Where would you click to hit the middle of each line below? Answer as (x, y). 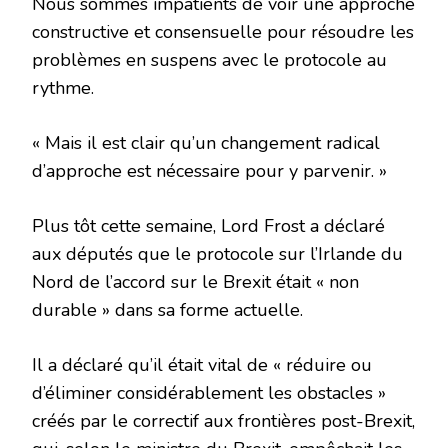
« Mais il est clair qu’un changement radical (206, 143)
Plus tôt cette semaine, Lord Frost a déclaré (208, 226)
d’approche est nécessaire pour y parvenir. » (209, 171)
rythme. (63, 88)
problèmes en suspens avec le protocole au (209, 60)
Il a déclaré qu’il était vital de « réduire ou (202, 365)
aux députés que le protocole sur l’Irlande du (217, 254)
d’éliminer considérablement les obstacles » (209, 393)
